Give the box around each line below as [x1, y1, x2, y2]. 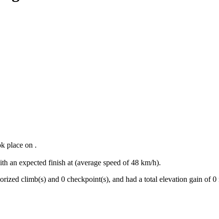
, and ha [109, 175, 133, 184]
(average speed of [75, 158, 129, 167]
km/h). [139, 158, 161, 167]
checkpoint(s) [65, 175, 109, 184]
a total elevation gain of [137, 175, 211, 184]
